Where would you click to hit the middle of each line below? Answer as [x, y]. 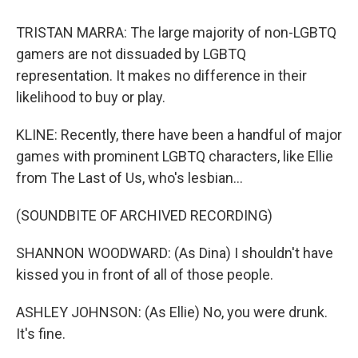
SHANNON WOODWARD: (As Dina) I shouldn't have [175, 253]
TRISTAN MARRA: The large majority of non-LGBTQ [176, 32]
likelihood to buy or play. [91, 97]
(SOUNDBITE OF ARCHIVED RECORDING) [144, 215]
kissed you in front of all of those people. [145, 274]
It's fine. [41, 334]
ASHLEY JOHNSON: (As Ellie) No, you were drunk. [172, 312]
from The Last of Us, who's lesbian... [129, 178]
